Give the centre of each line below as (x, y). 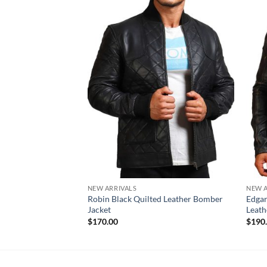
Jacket (99, 210)
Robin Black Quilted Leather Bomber (155, 199)
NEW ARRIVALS (112, 188)
